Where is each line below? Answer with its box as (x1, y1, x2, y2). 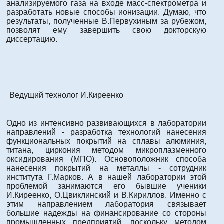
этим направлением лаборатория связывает (6, 200, 206, 209)
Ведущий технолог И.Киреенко (9, 91, 123, 100)
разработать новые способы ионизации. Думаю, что (6, 8, 206, 17)
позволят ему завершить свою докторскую (6, 26, 206, 35)
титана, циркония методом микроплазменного (6, 146, 206, 155)
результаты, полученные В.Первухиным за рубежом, (6, 17, 206, 26)
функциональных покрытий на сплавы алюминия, (6, 137, 206, 146)
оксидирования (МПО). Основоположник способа (6, 155, 206, 164)
